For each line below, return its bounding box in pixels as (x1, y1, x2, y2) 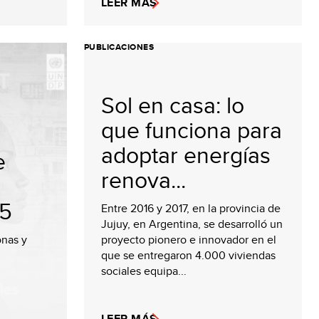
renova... (101, 163, 186, 196)
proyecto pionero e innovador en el (101, 231, 276, 248)
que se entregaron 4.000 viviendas (101, 247, 276, 263)
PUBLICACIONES (84, 41, 155, 53)
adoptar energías (101, 138, 271, 171)
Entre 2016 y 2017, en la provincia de (101, 200, 281, 216)
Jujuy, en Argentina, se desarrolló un (101, 216, 283, 232)
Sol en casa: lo (101, 88, 244, 121)
